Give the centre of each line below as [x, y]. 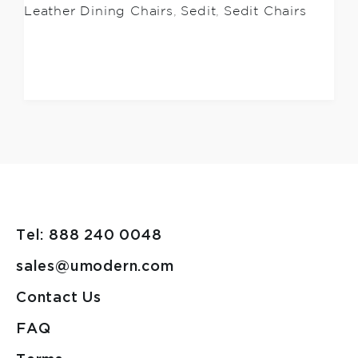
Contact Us [59, 298]
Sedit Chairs [265, 11]
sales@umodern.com [95, 267]
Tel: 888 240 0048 [89, 235]
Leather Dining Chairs [99, 11]
